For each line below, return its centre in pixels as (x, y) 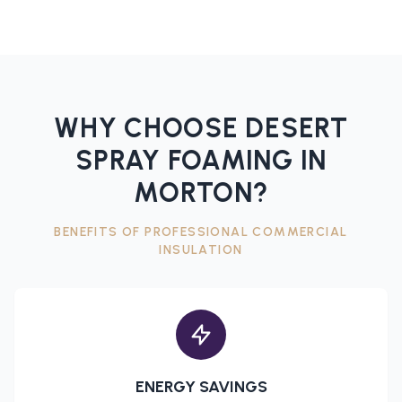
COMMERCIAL (300, 232)
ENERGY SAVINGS (201, 387)
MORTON (193, 193)
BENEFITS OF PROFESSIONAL (153, 232)
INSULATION (201, 250)
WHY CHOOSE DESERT (201, 128)
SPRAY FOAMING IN (201, 161)
